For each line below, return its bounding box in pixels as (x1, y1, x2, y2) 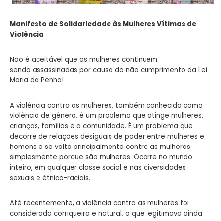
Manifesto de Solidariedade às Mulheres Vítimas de (10, 19, 196, 29)
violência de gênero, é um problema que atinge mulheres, (10, 110, 203, 120)
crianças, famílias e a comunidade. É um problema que (10, 121, 193, 131)
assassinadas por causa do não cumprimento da (33, 65, 198, 74)
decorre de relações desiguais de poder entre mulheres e (10, 131, 204, 141)
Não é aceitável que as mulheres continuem (10, 54, 157, 64)
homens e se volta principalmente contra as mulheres (10, 142, 190, 151)
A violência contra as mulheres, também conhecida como (10, 100, 203, 110)
